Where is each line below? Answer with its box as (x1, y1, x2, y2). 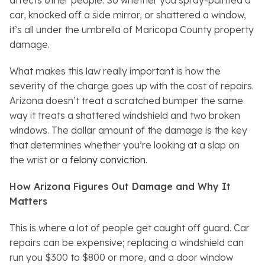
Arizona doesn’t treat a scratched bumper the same (9, 95, 243, 107)
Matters (9, 195, 47, 208)
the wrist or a (9, 154, 70, 166)
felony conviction (70, 154, 146, 166)
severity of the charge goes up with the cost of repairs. (9, 80, 254, 92)
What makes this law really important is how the (9, 65, 221, 77)
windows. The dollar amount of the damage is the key (9, 124, 247, 137)
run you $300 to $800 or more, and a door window (9, 251, 233, 264)
